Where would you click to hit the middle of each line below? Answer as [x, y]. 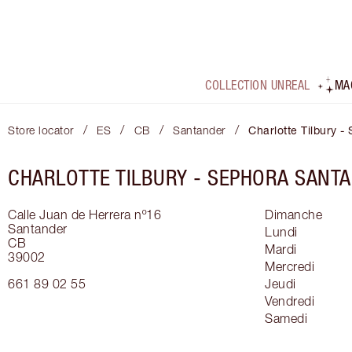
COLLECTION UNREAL [258, 85]
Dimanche [293, 215]
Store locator [41, 130]
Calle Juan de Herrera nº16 [84, 215]
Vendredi [290, 301]
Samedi [286, 319]
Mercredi [290, 267]
